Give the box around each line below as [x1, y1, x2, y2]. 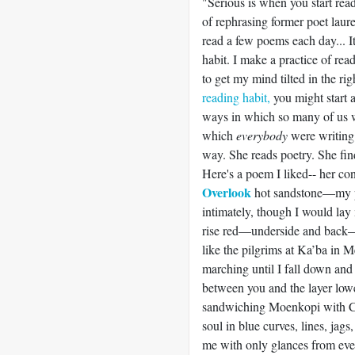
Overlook [202, 183, 251, 201]
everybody [236, 127, 288, 143]
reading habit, [202, 89, 270, 105]
